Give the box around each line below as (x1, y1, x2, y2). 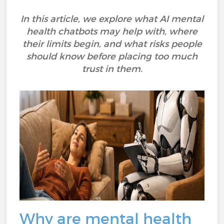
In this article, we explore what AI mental (20, 13, 203, 24)
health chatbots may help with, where (26, 26, 197, 37)
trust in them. (81, 63, 142, 74)
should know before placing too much (26, 51, 197, 62)
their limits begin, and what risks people (22, 38, 202, 49)
